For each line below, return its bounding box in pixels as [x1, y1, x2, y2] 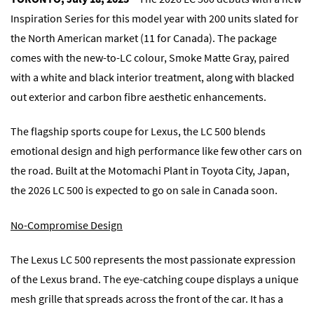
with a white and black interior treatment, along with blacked [11, 70, 294, 85]
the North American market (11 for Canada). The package [11, 31, 277, 46]
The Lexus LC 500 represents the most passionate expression [11, 252, 296, 267]
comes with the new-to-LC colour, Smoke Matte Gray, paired [11, 50, 289, 65]
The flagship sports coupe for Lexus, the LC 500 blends [11, 124, 266, 139]
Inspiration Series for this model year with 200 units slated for [11, 11, 299, 26]
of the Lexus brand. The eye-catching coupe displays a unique [11, 272, 299, 287]
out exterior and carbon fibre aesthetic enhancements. [11, 90, 266, 104]
